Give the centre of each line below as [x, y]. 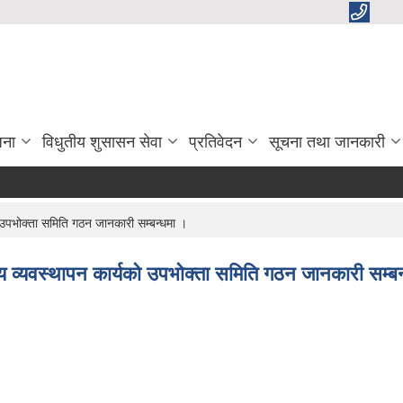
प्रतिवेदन [215, 143]
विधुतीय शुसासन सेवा [102, 143]
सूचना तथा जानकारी [327, 143]
